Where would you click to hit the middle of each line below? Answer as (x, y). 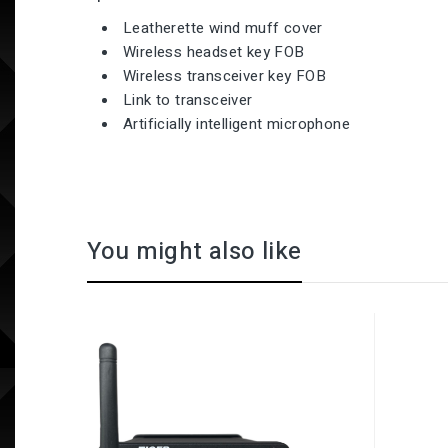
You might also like (194, 251)
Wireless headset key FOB (214, 52)
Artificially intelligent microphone (236, 124)
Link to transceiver (188, 100)
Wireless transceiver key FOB (225, 76)
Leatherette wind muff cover (223, 28)
